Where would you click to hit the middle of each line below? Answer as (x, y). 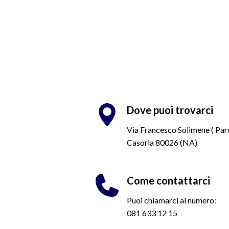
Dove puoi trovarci (170, 110)
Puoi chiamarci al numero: (171, 200)
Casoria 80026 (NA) (162, 142)
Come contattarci (168, 180)
